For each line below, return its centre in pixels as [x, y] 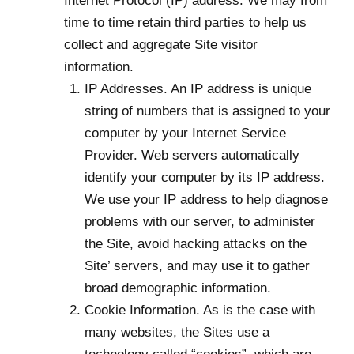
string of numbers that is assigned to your [207, 111]
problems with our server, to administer [200, 222]
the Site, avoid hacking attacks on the [195, 244]
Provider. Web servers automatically [192, 156]
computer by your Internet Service [185, 134]
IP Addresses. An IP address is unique [198, 89]
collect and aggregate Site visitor [161, 45]
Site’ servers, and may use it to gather [197, 266]
